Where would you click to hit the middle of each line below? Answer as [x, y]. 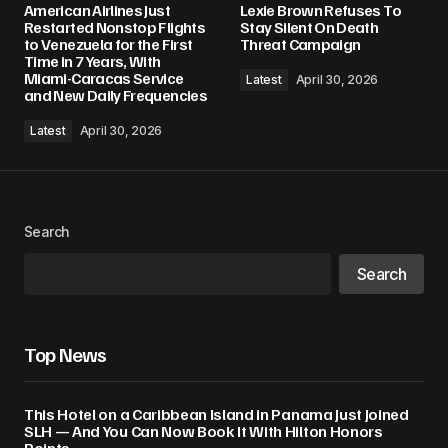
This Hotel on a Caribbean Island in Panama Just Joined [216, 414]
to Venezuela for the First [108, 44]
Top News [65, 354]
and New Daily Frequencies [115, 95]
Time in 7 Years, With [92, 61]
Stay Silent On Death [309, 27]
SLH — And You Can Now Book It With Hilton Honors [203, 431]
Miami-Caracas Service [104, 78]
